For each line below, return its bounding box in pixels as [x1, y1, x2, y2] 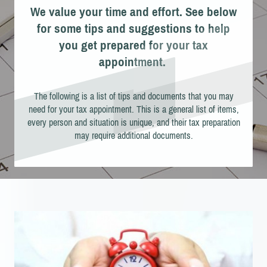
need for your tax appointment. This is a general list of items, [28, 104, 239, 114]
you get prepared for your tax [59, 38, 208, 52]
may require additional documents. [74, 130, 193, 141]
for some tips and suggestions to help [37, 21, 230, 35]
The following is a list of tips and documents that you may [33, 91, 234, 101]
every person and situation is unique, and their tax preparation [27, 117, 240, 128]
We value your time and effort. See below [30, 5, 237, 18]
